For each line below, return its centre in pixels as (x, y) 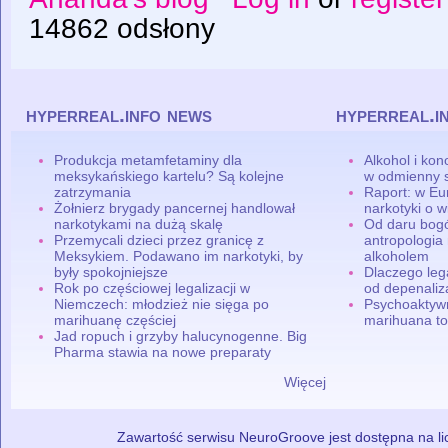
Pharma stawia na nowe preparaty (163, 351)
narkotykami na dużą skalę (139, 223)
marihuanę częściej (115, 319)
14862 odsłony (121, 28)
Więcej (305, 381)
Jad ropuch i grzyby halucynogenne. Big (181, 335)
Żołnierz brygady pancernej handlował (175, 207)
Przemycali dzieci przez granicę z (159, 239)
